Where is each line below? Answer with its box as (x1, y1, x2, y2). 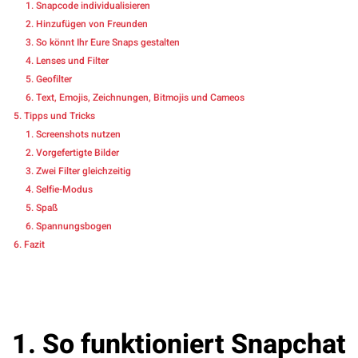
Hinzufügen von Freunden (36, 17, 148, 32)
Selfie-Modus (36, 182, 93, 197)
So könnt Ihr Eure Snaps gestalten (36, 35, 180, 50)
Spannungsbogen (36, 219, 112, 234)
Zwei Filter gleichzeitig (36, 164, 131, 179)
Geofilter (36, 72, 72, 87)
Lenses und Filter (36, 54, 109, 69)
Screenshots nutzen (36, 127, 121, 142)
